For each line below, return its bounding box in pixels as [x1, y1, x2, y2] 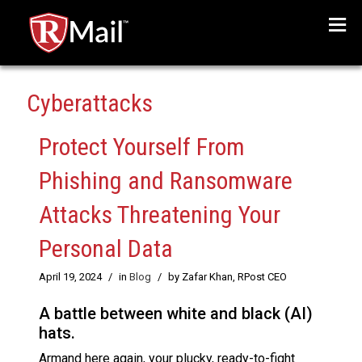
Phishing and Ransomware [39, 166, 293, 196]
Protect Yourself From [39, 133, 245, 162]
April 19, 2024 [39, 271, 102, 284]
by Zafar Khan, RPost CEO [168, 271, 287, 284]
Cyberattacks [27, 89, 153, 118]
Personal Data [39, 234, 173, 263]
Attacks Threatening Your [39, 200, 280, 229]
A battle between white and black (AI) [39, 304, 313, 324]
